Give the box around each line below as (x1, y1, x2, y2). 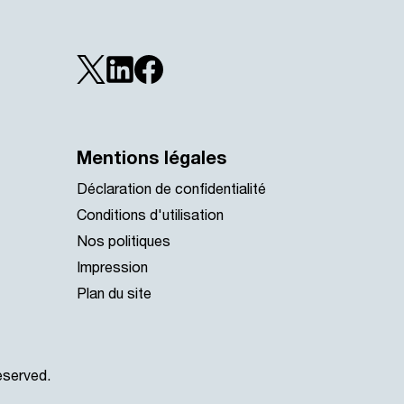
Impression (77, 258, 148, 276)
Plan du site (77, 284, 151, 302)
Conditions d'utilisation (77, 206, 224, 224)
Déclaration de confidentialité (77, 179, 266, 197)
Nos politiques (77, 232, 170, 250)
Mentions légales (77, 147, 226, 169)
